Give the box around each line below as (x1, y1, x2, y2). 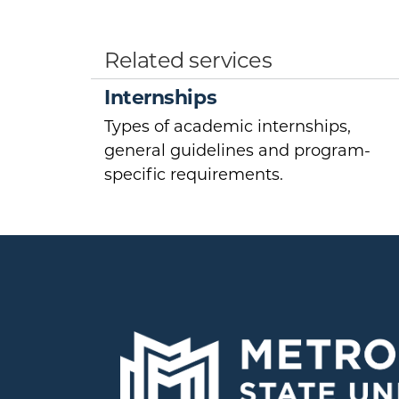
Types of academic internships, (104, 117, 351, 137)
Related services (104, 47, 273, 74)
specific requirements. (104, 165, 283, 185)
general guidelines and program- (104, 141, 370, 161)
